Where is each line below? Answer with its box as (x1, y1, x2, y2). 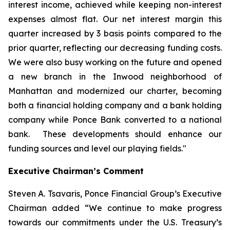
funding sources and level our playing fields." (8, 143, 186, 154)
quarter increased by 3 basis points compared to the (8, 28, 222, 39)
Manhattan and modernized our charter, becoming (8, 86, 222, 96)
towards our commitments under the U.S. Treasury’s (8, 217, 222, 227)
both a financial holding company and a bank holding (8, 100, 222, 110)
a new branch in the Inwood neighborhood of (8, 71, 222, 82)
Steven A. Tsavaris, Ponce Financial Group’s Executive (8, 188, 222, 199)
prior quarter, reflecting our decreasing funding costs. (8, 43, 222, 53)
